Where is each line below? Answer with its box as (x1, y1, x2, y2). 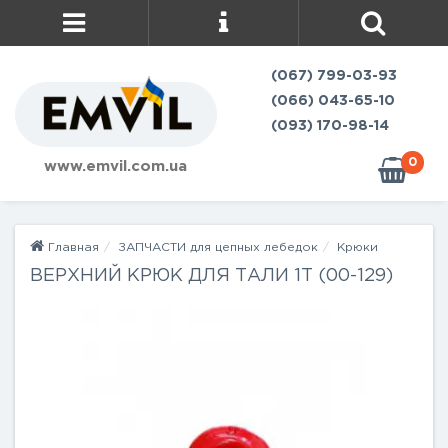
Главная (44, 242, 99, 253)
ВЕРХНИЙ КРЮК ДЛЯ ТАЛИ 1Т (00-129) (30, 268, 393, 284)
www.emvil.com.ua (44, 159, 188, 173)
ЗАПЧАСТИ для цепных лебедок (118, 242, 318, 253)
